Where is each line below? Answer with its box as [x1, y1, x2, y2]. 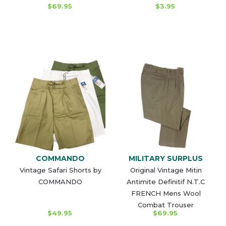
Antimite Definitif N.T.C [127, 177, 205, 186]
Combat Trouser [138, 200, 194, 209]
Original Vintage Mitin [130, 165, 202, 174]
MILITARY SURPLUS [129, 153, 203, 163]
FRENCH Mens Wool [131, 189, 201, 197]
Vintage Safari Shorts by [19, 165, 101, 174]
